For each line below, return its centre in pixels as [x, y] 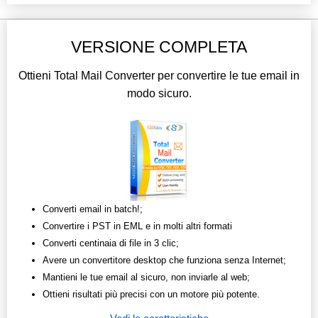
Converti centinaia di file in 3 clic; [111, 243]
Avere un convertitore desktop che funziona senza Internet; [164, 261]
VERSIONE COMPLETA [159, 47]
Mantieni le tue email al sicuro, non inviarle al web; [146, 278]
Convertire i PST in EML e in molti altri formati [137, 226]
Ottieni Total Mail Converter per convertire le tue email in [159, 76]
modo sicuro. [159, 94]
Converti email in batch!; [93, 209]
